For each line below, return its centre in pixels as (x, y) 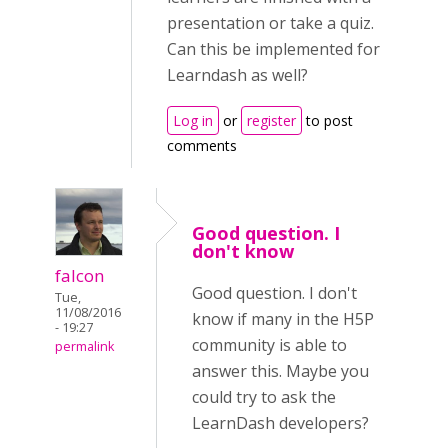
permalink (84, 346)
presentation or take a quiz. (270, 23)
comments (202, 145)
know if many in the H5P (283, 319)
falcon (80, 275)
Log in (193, 120)
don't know (243, 251)
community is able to (269, 345)
